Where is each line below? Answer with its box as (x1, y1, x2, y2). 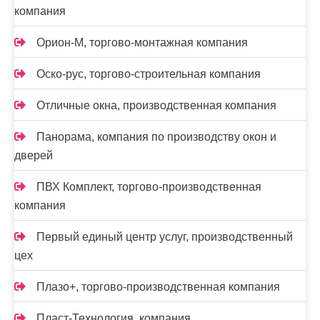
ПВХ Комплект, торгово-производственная (36, 181, 261, 193)
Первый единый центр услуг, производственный (36, 231, 293, 243)
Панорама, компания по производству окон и (36, 131, 276, 143)
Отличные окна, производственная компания (36, 99, 276, 111)
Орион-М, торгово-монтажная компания (36, 36, 248, 49)
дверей (14, 149, 53, 161)
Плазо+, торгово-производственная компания (36, 281, 280, 293)
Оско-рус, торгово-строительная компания (36, 68, 261, 80)
